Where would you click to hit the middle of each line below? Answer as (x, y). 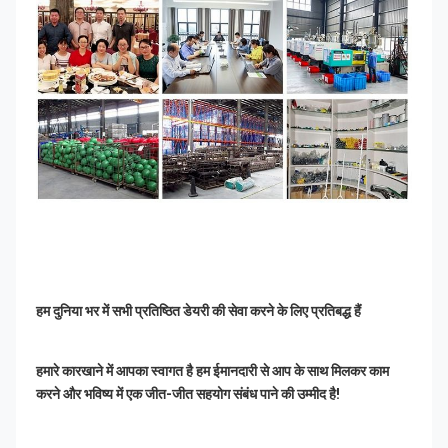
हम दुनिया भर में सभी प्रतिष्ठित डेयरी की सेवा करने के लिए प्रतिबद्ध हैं (198, 311)
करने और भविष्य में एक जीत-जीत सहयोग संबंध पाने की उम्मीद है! (188, 394)
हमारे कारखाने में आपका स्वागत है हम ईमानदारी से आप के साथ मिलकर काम (212, 371)
